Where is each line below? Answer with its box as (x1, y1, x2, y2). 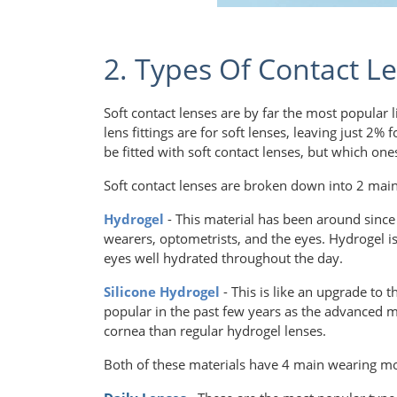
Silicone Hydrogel (104, 283, 220, 301)
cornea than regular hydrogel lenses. (104, 322, 330, 340)
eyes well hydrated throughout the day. (104, 249, 343, 268)
